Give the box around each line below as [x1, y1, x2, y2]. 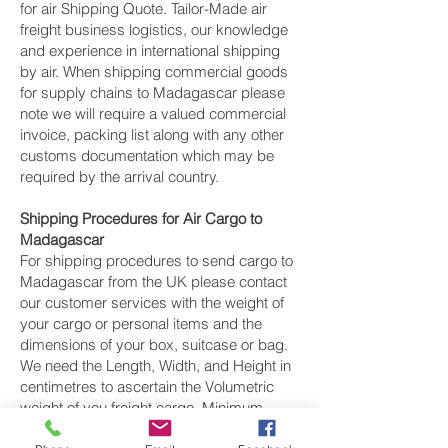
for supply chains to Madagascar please [20, 83, 285, 102]
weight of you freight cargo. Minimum [20, 398, 263, 417]
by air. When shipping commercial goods [20, 62, 288, 81]
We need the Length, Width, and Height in [20, 356, 291, 375]
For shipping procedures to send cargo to [20, 251, 293, 270]
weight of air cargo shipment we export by [20, 419, 296, 438]
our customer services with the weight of [20, 293, 284, 312]
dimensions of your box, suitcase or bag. [20, 335, 288, 354]
